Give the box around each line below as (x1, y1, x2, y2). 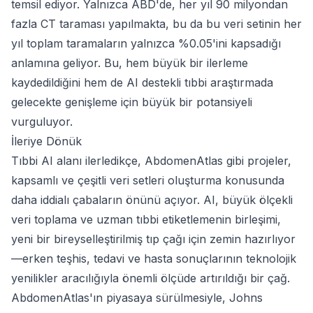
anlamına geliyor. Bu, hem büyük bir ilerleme (11, 55, 248, 70)
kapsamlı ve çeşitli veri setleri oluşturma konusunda (11, 173, 284, 187)
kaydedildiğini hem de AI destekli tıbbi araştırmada (11, 75, 273, 89)
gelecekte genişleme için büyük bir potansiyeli (11, 94, 252, 109)
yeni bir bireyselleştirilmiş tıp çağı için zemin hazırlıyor (11, 231, 296, 246)
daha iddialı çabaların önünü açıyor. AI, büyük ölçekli (11, 192, 293, 207)
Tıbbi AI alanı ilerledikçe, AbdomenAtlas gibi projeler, (11, 153, 291, 168)
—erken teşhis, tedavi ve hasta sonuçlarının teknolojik (11, 251, 296, 265)
